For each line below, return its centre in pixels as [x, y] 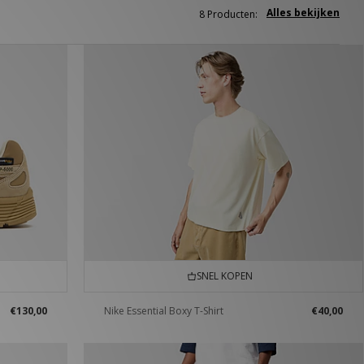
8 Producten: [228, 14]
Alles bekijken [303, 13]
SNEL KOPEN [223, 276]
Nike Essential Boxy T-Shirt [163, 311]
